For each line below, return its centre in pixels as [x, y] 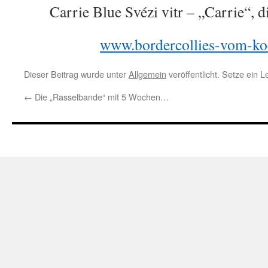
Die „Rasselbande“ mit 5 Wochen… [100, 97]
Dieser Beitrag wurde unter [76, 74]
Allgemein [147, 74]
